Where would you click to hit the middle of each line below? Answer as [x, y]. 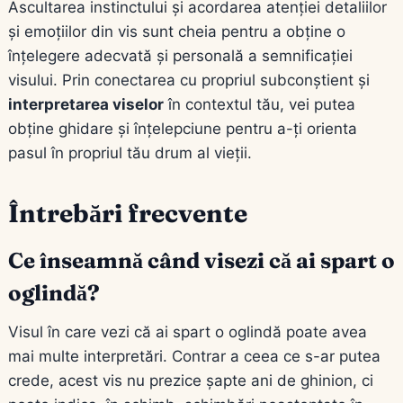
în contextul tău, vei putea [260, 104]
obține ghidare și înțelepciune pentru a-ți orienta [183, 128]
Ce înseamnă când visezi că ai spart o [201, 260]
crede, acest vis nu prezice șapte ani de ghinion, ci [191, 380]
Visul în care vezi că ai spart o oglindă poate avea [188, 331]
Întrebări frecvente [128, 213]
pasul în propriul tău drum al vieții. [130, 152]
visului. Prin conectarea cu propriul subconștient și [189, 80]
